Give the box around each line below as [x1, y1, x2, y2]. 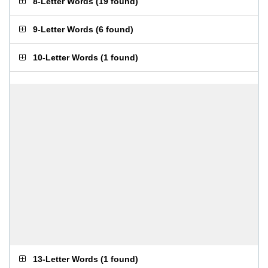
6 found [99, 25, 130, 34]
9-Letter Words [33, 25, 93, 34]
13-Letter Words [33, 254, 98, 264]
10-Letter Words [33, 53, 98, 62]
